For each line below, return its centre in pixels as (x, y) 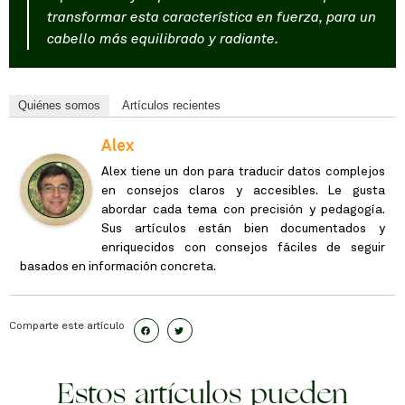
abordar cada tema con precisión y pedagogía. (243, 210)
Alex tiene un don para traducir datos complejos (243, 172)
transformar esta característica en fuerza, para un (212, 18)
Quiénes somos (59, 106)
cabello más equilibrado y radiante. (163, 39)
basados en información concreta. (118, 267)
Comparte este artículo (67, 327)
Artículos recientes (171, 106)
